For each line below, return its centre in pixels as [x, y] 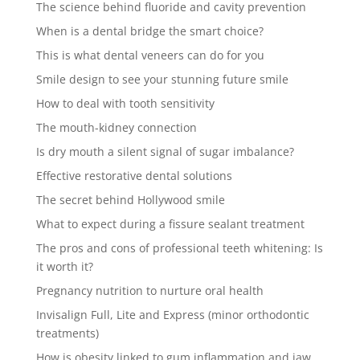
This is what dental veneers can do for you [150, 55]
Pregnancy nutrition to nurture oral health [149, 290]
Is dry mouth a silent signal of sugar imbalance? [165, 151]
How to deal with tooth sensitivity [125, 103]
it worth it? [64, 266]
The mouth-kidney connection [116, 127]
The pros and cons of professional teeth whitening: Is [179, 247]
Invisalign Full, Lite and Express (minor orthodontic [172, 314]
